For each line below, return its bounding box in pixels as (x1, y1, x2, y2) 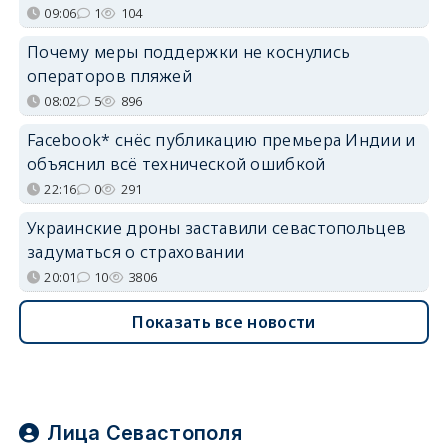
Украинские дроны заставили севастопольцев (26, 216, 407, 239)
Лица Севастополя (47, 420, 243, 445)
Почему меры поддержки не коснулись (26, 40, 351, 63)
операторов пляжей (26, 64, 193, 87)
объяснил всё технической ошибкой (26, 152, 326, 175)
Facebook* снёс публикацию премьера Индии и (26, 128, 416, 151)
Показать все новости (132, 310, 316, 333)
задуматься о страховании (26, 240, 245, 263)
